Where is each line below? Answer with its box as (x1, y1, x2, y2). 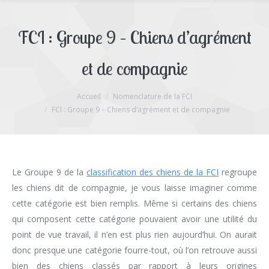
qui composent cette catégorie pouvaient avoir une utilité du (12, 213, 257, 225)
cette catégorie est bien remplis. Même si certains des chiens (12, 198, 257, 209)
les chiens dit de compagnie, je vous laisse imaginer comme (12, 182, 257, 193)
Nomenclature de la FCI (113, 91, 192, 101)
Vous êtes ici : (12, 92, 65, 103)
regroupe (219, 166, 257, 178)
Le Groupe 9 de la (12, 166, 86, 178)
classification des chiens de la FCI (86, 166, 219, 178)
